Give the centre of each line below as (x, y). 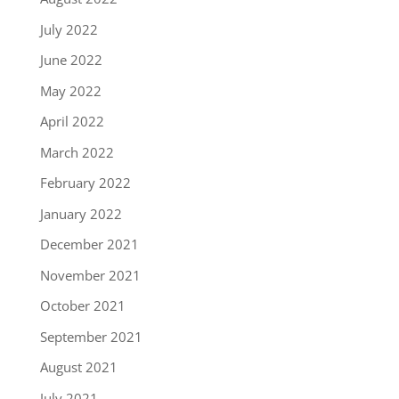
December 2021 (89, 244)
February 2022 (85, 183)
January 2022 (81, 213)
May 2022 (70, 90)
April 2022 (72, 122)
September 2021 (91, 336)
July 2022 (69, 29)
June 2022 (71, 60)
